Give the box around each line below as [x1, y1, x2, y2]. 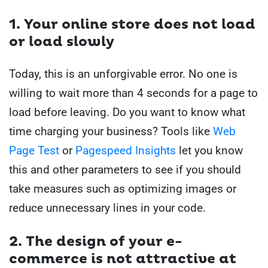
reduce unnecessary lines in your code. [9, 200, 206, 215]
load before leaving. [9, 105, 109, 119]
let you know [179, 143, 243, 157]
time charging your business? [9, 124, 158, 138]
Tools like [158, 124, 213, 138]
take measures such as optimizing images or [9, 181, 236, 196]
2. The [9, 233, 56, 251]
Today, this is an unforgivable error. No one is [9, 66, 237, 81]
